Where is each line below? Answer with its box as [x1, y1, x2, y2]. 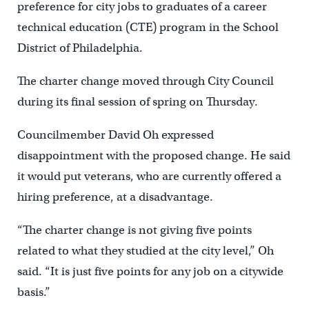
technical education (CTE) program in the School [17, 19, 279, 34]
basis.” [17, 284, 50, 299]
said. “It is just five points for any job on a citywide [17, 263, 283, 279]
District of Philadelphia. [17, 40, 143, 55]
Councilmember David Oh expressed [17, 127, 214, 142]
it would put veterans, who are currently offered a [17, 168, 281, 183]
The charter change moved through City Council [17, 73, 274, 88]
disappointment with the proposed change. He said [17, 148, 290, 163]
